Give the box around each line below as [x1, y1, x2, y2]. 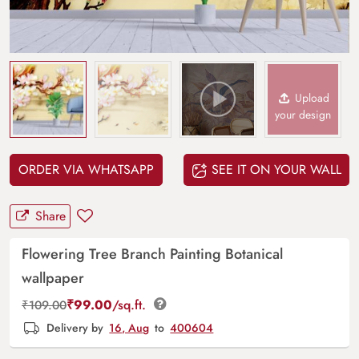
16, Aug [109, 320, 150, 337]
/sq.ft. [112, 296, 150, 314]
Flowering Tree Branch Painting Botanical [22, 244, 283, 264]
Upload [292, 90, 330, 106]
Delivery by [43, 320, 107, 337]
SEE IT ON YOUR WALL [208, 160, 341, 179]
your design [275, 107, 331, 123]
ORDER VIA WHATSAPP [18, 160, 154, 179]
